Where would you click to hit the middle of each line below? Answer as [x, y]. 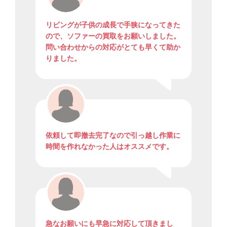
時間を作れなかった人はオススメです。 [109, 146]
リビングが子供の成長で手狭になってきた [113, 25]
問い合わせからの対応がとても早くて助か [113, 47]
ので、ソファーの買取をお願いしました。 [113, 36]
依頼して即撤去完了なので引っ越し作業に [113, 135]
